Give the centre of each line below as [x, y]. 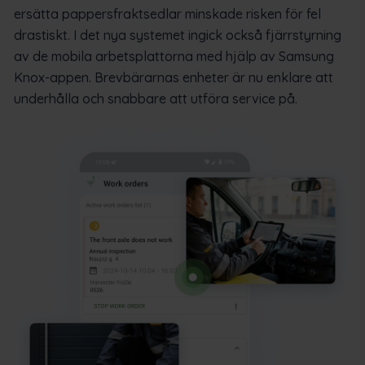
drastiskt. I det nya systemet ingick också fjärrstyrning [178, 35]
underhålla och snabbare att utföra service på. [156, 99]
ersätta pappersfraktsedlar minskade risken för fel [167, 14]
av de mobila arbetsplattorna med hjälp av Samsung [174, 57]
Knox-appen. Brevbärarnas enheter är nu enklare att [174, 78]
